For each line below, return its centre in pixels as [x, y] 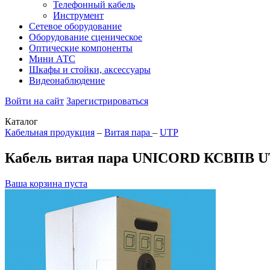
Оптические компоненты [81, 48]
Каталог [21, 121]
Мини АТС [52, 59]
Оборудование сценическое [86, 37]
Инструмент [78, 15]
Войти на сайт [34, 101]
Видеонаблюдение [67, 80]
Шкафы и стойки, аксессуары [90, 70]
